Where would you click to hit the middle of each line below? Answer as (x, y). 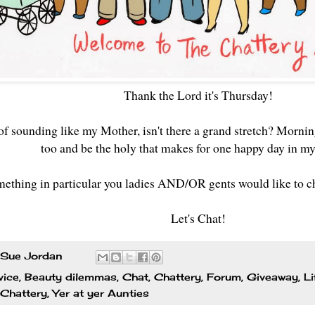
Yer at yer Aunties (101, 292)
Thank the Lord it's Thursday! (198, 95)
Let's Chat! (198, 218)
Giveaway (272, 276)
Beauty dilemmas (71, 276)
